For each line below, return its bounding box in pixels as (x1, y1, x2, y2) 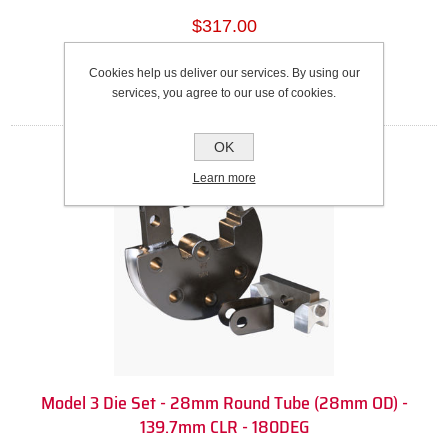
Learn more (192, 170, 256, 185)
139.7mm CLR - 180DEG (139, 413, 309, 442)
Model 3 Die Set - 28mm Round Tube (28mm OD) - (40, 389, 408, 418)
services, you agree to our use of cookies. (112, 85, 336, 100)
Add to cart (207, 59, 285, 86)
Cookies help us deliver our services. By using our (88, 65, 360, 80)
